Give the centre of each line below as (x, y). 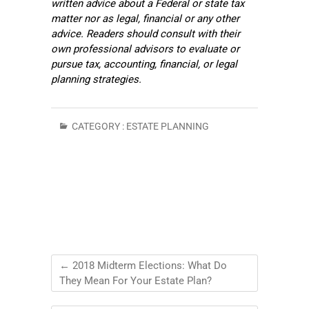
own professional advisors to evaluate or (145, 49)
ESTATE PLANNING (168, 127)
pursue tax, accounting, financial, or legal (144, 64)
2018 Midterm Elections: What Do (148, 266)
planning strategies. (96, 80)
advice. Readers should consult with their (146, 34)
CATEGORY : (98, 127)
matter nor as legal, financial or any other (145, 19)
